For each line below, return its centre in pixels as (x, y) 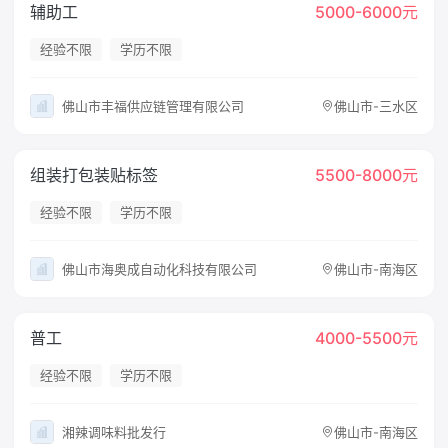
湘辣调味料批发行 (114, 431)
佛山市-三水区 (375, 105)
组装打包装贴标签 (94, 175)
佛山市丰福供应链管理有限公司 (153, 105)
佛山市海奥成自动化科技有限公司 (160, 268)
